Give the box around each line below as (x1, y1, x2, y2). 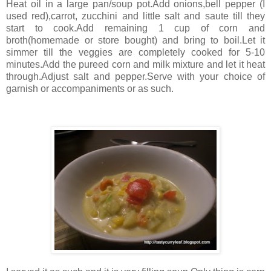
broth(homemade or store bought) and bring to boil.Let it (6, 35, 265, 46)
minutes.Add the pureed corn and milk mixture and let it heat (6, 59, 265, 70)
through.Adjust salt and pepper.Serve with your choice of (6, 71, 265, 82)
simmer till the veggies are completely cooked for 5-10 (6, 47, 265, 58)
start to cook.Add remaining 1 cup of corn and (6, 23, 265, 34)
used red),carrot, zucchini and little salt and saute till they (6, 11, 265, 22)
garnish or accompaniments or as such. (6, 83, 174, 94)
